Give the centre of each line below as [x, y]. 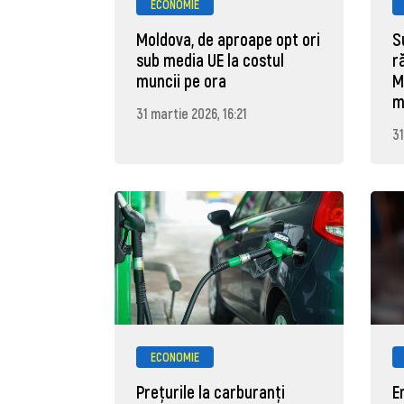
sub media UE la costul [210, 60]
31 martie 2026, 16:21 [192, 114]
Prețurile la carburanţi [211, 391]
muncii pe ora [181, 81]
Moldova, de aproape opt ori [228, 40]
